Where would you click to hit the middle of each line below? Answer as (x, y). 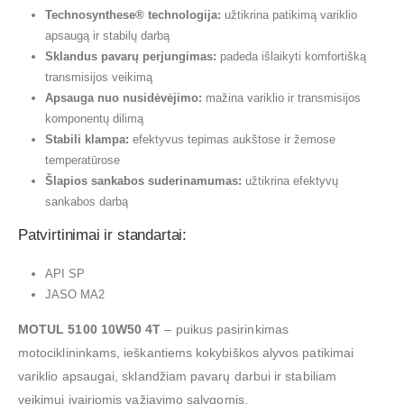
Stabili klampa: (87, 139)
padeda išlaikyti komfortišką (291, 56)
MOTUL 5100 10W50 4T (90, 330)
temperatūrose (82, 160)
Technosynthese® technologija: (133, 14)
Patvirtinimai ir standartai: (102, 234)
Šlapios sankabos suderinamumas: (143, 180)
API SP (64, 273)
